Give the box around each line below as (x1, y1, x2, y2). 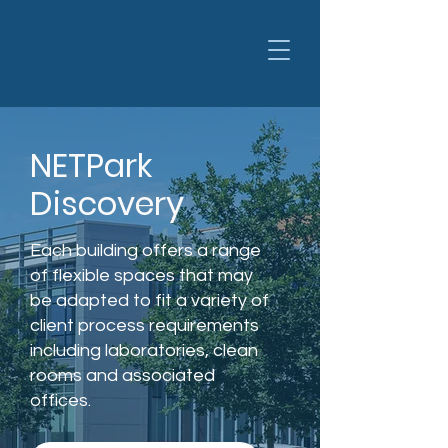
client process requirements (30, 316, 259, 335)
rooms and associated (30, 366, 215, 385)
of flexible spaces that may (30, 266, 253, 285)
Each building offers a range (30, 241, 261, 260)
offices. (30, 391, 91, 410)
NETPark (30, 143, 153, 188)
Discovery (30, 181, 184, 226)
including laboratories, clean (30, 341, 258, 360)
